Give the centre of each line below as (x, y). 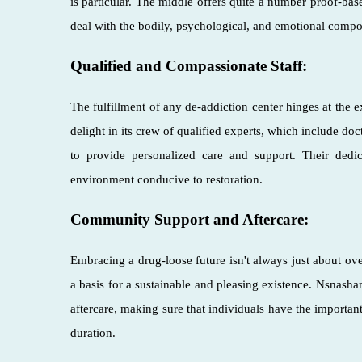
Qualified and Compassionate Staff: (189, 65)
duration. (93, 333)
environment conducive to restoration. (166, 179)
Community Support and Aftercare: (189, 219)
